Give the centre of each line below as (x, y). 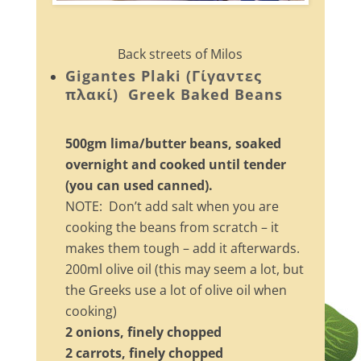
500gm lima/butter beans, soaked (173, 144)
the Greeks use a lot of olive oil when (176, 290)
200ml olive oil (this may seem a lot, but (184, 270)
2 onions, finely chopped (143, 332)
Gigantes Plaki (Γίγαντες (163, 76)
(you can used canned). (139, 186)
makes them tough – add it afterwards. (182, 249)
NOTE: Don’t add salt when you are (172, 207)
